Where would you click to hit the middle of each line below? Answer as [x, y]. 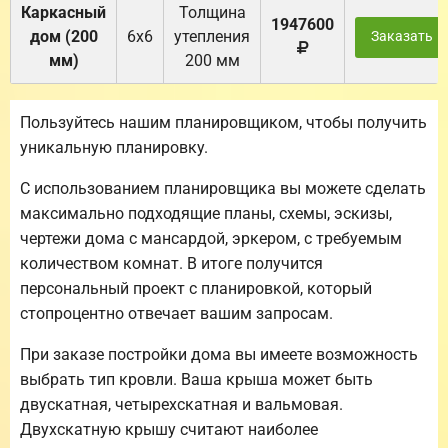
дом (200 [63, 37]
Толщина [212, 13]
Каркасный [63, 13]
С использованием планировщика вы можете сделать [223, 189]
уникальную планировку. [114, 148]
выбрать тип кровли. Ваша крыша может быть [196, 380]
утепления [212, 37]
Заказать [401, 37]
